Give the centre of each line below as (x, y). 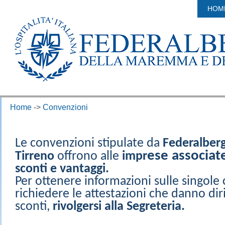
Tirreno (35, 156)
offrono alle (88, 156)
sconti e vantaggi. (62, 169)
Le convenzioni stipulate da (89, 143)
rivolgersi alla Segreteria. (119, 207)
